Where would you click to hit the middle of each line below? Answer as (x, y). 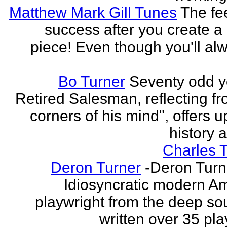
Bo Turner (92, 81)
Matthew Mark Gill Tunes (93, 12)
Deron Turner (96, 167)
